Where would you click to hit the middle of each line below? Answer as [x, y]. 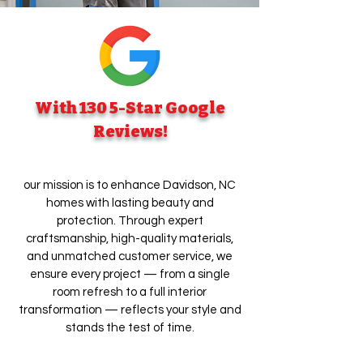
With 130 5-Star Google [130, 108]
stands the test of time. [130, 328]
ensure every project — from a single [130, 274]
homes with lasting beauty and [130, 203]
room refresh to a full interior [130, 292]
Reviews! [130, 131]
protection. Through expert [130, 221]
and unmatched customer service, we [130, 256]
